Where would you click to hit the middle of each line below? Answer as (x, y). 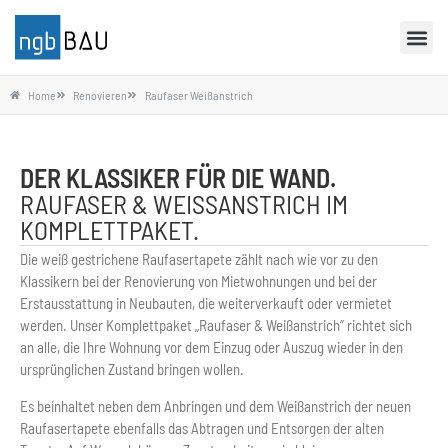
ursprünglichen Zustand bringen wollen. (132, 369)
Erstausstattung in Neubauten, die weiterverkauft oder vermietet (206, 303)
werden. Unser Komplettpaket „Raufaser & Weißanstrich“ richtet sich (216, 325)
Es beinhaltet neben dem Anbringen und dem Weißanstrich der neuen (215, 405)
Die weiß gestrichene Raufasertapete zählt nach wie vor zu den (199, 259)
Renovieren (100, 95)
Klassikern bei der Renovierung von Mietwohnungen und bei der (198, 281)
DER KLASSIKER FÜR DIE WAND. (178, 178)
